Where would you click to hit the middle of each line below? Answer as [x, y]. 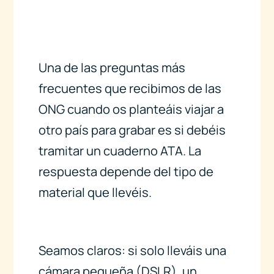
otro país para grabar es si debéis [132, 130]
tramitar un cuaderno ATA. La [120, 151]
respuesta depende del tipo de [126, 172]
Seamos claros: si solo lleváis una [132, 250]
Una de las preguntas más [112, 68]
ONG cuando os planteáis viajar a [131, 109]
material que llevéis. [95, 193]
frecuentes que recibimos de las [130, 89]
